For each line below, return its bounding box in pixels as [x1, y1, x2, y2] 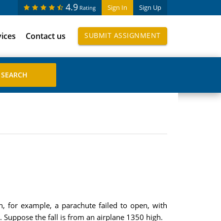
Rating [79, 4, 96, 11]
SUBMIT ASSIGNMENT [84, 31, 161, 40]
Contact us [26, 31, 66, 41]
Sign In [107, 3, 127, 12]
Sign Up [139, 3, 161, 12]
